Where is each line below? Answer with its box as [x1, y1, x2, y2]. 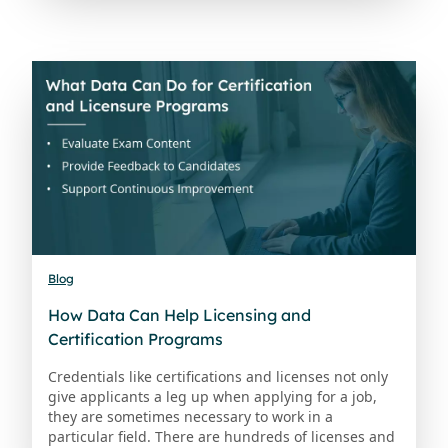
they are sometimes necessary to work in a [48, 407, 333, 427]
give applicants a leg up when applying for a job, [48, 387, 377, 407]
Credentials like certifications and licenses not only [48, 367, 388, 387]
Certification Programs [48, 329, 223, 350]
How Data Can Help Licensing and [48, 305, 311, 326]
